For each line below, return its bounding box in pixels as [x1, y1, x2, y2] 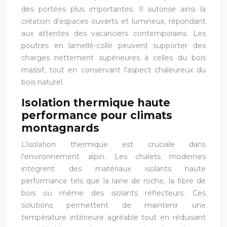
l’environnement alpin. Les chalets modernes [21, 152, 206, 161]
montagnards [21, 121, 99, 134]
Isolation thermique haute [21, 96, 170, 109]
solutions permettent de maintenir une [21, 200, 206, 210]
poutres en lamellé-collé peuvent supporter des [21, 41, 206, 50]
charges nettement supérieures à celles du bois [21, 53, 206, 62]
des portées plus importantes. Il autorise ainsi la [21, 4, 206, 14]
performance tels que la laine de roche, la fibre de [21, 176, 206, 185]
